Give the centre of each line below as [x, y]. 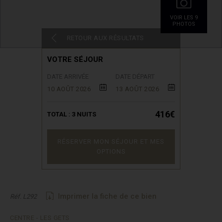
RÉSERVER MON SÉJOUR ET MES [111, 141]
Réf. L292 [23, 196]
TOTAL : [59, 114]
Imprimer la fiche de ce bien [107, 196]
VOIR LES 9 [184, 18]
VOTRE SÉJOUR [75, 59]
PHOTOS [184, 24]
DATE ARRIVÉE [68, 77]
